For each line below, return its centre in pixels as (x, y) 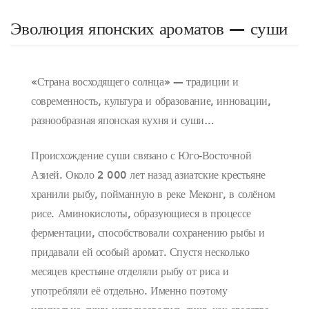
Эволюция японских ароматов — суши (149, 30)
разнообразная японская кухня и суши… (123, 122)
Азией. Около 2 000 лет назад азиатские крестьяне (148, 176)
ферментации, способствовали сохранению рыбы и (148, 233)
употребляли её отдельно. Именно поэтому (129, 291)
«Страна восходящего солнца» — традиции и (135, 83)
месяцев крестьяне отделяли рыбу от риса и (130, 272)
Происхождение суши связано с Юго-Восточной (141, 156)
